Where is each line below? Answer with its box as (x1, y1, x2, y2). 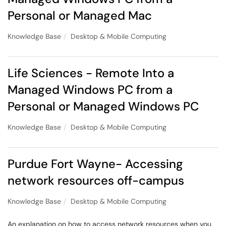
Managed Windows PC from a (8, 82, 173, 97)
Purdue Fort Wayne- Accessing (8, 156, 183, 172)
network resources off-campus (8, 173, 184, 188)
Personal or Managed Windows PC (8, 98, 199, 114)
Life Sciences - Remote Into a (8, 65, 174, 81)
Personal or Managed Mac (8, 8, 152, 23)
